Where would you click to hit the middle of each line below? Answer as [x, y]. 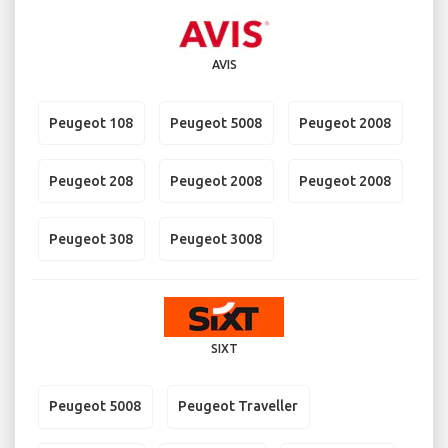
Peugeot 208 [91, 180]
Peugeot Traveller [238, 406]
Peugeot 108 [91, 122]
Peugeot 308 [91, 238]
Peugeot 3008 [216, 238]
